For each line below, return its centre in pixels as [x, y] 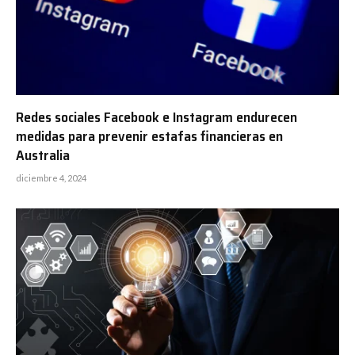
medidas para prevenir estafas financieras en [149, 137]
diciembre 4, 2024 [51, 178]
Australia [43, 156]
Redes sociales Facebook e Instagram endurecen [157, 118]
